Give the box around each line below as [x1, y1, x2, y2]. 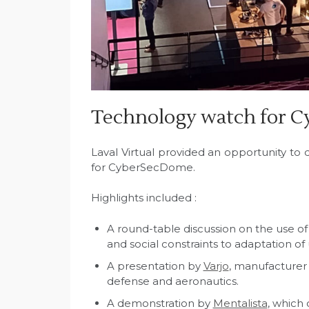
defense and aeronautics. [106, 274, 239, 288]
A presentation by [106, 259, 203, 272]
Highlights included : [91, 191, 197, 205]
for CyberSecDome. [91, 160, 195, 174]
